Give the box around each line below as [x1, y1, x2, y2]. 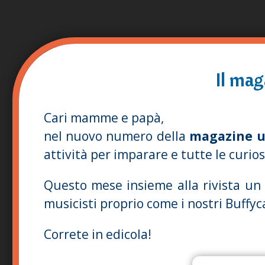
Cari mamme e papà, [43, 109, 164, 127]
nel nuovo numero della [43, 128, 186, 145]
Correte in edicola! [43, 226, 151, 243]
